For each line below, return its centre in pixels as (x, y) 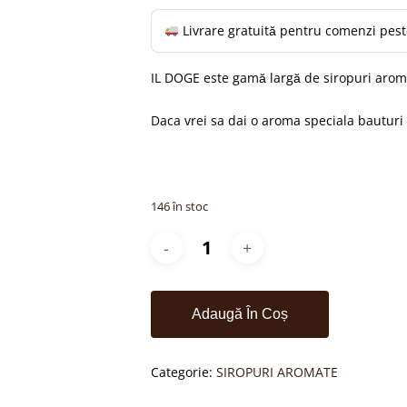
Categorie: (183, 372)
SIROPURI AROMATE (277, 372)
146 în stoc (179, 206)
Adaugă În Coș (239, 314)
